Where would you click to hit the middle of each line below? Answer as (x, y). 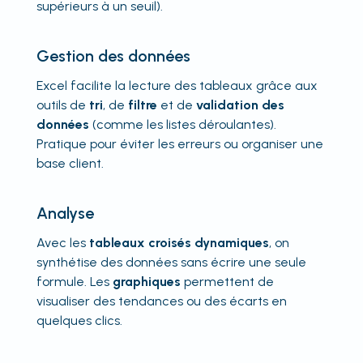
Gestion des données (113, 56)
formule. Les (74, 281)
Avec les (62, 242)
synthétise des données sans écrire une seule (171, 262)
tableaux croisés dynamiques (179, 242)
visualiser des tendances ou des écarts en (161, 301)
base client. (70, 163)
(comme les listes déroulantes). (182, 124)
